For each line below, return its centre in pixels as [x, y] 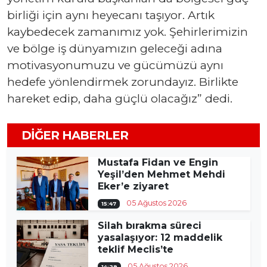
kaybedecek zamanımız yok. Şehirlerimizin [128, 31]
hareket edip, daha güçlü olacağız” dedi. [120, 98]
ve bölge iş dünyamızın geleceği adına [115, 48]
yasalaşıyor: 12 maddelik [160, 238]
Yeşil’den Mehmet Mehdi [162, 175]
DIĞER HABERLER [75, 135]
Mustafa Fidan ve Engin [158, 163]
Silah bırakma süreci [150, 226]
